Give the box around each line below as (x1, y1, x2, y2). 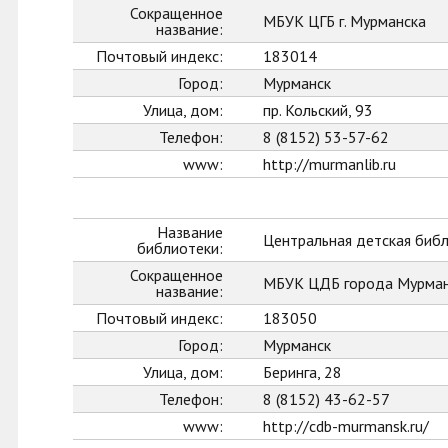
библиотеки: (137, 238, 223, 258)
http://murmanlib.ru (263, 154, 396, 174)
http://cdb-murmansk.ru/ (263, 416, 429, 436)
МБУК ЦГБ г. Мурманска (263, 11, 426, 31)
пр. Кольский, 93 (263, 100, 373, 120)
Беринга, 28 (263, 362, 342, 382)
